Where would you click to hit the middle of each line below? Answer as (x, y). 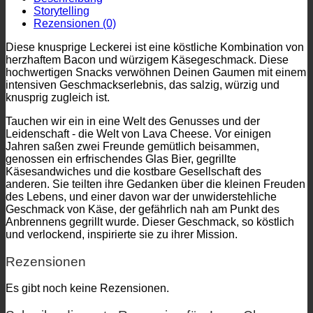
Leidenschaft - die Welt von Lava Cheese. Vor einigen (138, 133)
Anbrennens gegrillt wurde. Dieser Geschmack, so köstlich (150, 221)
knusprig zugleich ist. (58, 97)
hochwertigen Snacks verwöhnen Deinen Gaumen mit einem (156, 72)
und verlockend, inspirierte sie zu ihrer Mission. (122, 234)
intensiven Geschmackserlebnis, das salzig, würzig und (143, 85)
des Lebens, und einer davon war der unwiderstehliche (141, 196)
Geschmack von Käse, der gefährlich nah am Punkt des (143, 209)
